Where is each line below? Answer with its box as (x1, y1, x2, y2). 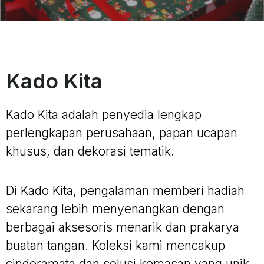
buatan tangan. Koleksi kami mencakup (6, 238, 225, 253)
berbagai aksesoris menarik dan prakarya (6, 220, 239, 235)
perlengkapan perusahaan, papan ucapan (6, 125, 237, 140)
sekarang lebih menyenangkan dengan (6, 202, 225, 217)
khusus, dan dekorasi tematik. (6, 143, 174, 159)
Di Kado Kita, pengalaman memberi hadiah (6, 183, 245, 199)
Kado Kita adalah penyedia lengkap (6, 107, 202, 122)
